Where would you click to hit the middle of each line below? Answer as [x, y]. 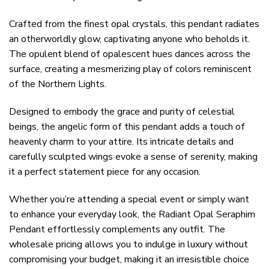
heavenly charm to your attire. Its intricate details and [121, 142]
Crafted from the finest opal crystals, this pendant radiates [134, 24]
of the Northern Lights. [58, 84]
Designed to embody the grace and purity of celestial [122, 112]
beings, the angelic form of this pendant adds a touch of [127, 127]
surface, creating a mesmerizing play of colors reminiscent [130, 69]
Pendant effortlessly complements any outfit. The [117, 229]
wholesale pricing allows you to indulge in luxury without [128, 244]
